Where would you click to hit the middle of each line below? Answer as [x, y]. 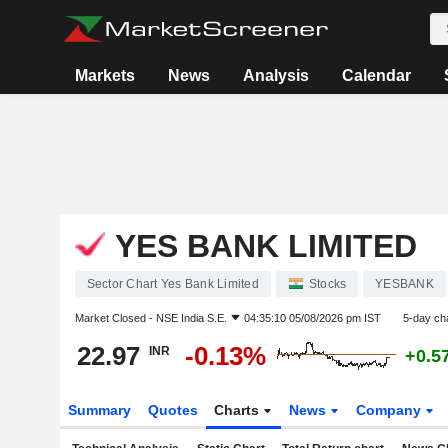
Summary [99, 410]
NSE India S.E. [191, 318]
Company [391, 410]
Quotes [172, 410]
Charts [239, 410]
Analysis [276, 75]
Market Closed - [115, 318]
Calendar [377, 75]
